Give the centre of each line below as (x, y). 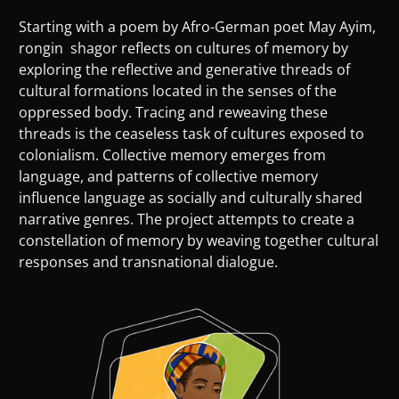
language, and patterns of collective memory (168, 176)
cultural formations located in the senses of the (178, 90)
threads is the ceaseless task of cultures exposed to (191, 133)
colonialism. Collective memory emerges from (172, 155)
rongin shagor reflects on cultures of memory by (183, 48)
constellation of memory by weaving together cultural (199, 240)
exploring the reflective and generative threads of (184, 69)
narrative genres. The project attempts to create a (187, 219)
